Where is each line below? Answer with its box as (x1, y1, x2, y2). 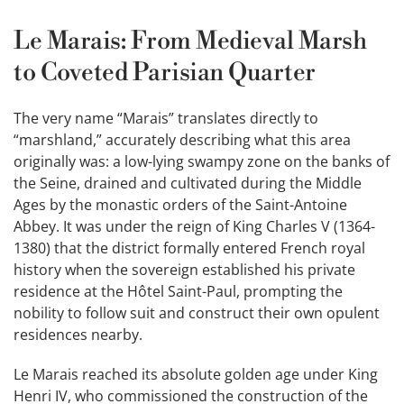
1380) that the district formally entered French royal (14, 238, 365, 259)
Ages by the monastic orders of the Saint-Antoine (14, 195, 347, 216)
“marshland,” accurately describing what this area (14, 130, 351, 151)
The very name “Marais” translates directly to (14, 108, 318, 129)
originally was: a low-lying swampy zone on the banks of (14, 151, 390, 172)
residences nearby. (14, 325, 142, 345)
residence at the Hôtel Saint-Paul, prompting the (14, 281, 343, 302)
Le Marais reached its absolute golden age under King (14, 364, 378, 385)
